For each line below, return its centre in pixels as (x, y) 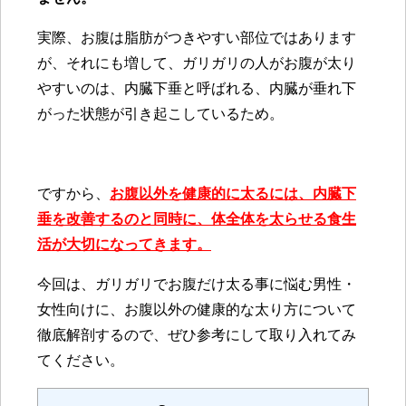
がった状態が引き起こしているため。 (160, 114)
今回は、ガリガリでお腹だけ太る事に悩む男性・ (197, 285)
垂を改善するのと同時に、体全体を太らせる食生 (197, 219)
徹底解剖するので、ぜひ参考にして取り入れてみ (197, 335)
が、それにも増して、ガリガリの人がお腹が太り (197, 63)
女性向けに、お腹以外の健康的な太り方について (197, 310)
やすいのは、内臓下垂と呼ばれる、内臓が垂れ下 (197, 89)
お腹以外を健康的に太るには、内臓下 (233, 194)
